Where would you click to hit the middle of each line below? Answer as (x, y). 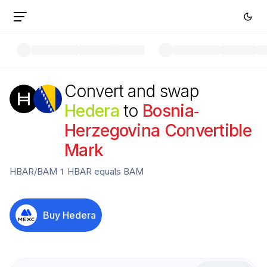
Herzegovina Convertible (158, 131)
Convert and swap (132, 91)
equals (108, 171)
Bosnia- (171, 111)
